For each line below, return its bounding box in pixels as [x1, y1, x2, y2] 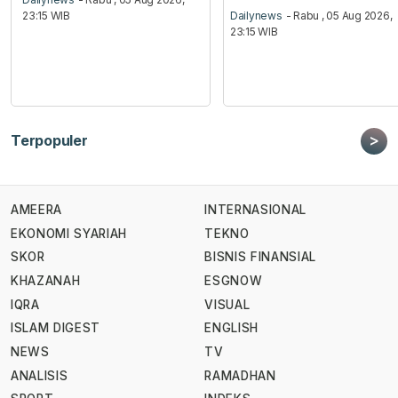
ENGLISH [204, 321, 259, 336]
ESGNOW [204, 274, 263, 289]
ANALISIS [11, 368, 68, 383]
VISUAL [204, 297, 251, 312]
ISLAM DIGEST [11, 321, 101, 336]
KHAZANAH [11, 274, 81, 289]
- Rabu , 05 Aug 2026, [285, 9, 393, 23]
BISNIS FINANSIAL [204, 250, 316, 265]
